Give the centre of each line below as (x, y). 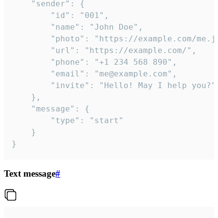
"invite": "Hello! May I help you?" (31, 85)
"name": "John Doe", (31, 27)
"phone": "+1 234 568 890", (31, 62)
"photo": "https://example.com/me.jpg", (31, 38)
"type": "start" (31, 120)
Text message (30, 174)
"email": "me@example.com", (31, 73)
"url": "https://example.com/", (31, 50)
